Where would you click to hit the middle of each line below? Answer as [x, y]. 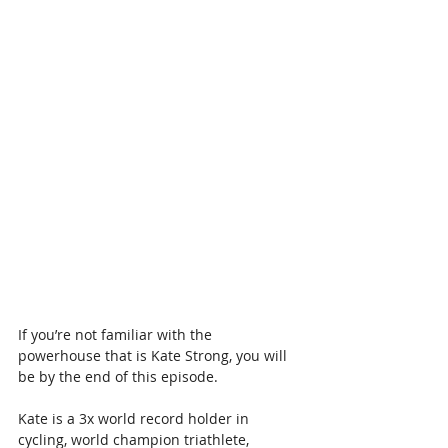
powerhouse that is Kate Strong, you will [154, 356]
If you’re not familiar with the [117, 335]
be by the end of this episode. [118, 377]
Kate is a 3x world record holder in [135, 419]
